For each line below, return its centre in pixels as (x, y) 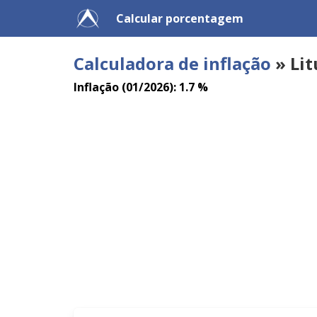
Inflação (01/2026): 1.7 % (141, 87)
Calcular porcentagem (180, 18)
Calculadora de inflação (172, 63)
